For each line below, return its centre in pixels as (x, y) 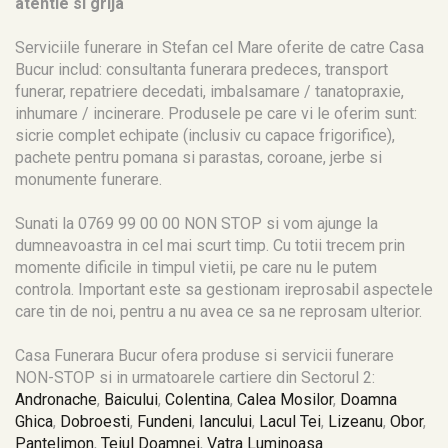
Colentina (197, 399)
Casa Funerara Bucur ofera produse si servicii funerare (204, 355)
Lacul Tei (290, 421)
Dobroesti (95, 421)
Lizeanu (355, 421)
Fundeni (164, 421)
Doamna (368, 399)
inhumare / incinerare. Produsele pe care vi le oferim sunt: (216, 113)
